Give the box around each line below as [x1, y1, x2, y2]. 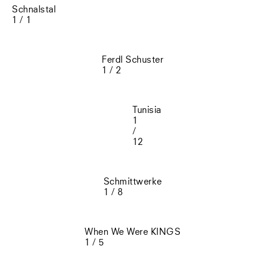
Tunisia [132, 106, 161, 115]
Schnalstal [12, 5, 56, 15]
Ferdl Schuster [102, 56, 163, 65]
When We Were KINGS [85, 228, 180, 237]
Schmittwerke [103, 177, 162, 187]
